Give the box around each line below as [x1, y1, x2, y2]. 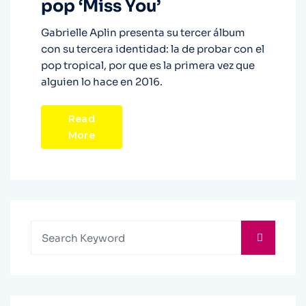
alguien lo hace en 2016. [41, 75, 163, 89]
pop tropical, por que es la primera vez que [41, 59, 255, 72]
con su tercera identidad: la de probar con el [41, 42, 264, 56]
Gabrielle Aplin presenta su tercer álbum [41, 26, 245, 40]
